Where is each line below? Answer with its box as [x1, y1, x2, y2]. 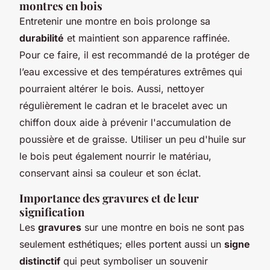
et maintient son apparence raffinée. [64, 31, 230, 44]
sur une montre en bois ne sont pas [81, 221, 244, 233]
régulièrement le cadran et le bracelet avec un [19, 99, 227, 111]
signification [19, 204, 84, 219]
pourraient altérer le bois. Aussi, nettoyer [19, 82, 204, 95]
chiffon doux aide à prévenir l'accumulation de [19, 116, 231, 128]
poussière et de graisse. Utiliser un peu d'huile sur [19, 133, 246, 145]
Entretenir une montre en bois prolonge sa [19, 14, 210, 27]
